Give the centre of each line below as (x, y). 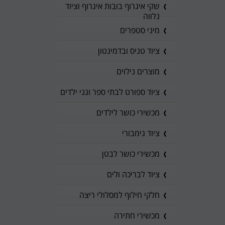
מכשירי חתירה (137, 215)
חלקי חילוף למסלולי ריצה (120, 195)
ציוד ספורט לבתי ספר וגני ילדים (110, 92)
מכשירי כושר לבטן (131, 154)
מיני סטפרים (140, 30)
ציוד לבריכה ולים (133, 174)
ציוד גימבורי (141, 133)
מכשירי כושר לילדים (128, 113)
